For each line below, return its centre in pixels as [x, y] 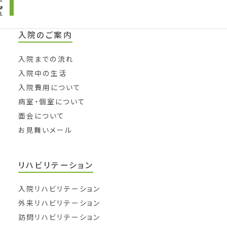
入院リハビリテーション [59, 188]
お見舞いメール [45, 129]
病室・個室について [52, 101]
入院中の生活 [43, 73]
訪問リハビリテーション [59, 217]
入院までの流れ [46, 59]
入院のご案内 [45, 35]
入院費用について [50, 87]
